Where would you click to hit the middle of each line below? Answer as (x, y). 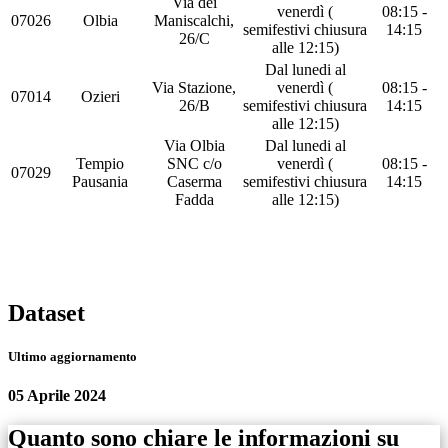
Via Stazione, (194, 87)
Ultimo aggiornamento (72, 356)
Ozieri (100, 96)
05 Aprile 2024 (57, 396)
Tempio (100, 163)
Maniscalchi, (194, 20)
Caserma (194, 181)
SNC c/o (194, 163)
